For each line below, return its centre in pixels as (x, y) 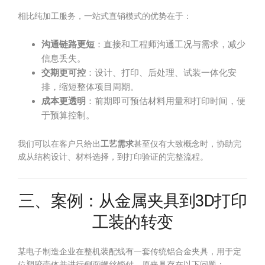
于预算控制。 (68, 115)
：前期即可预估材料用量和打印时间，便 (166, 101)
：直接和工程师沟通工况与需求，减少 (170, 44)
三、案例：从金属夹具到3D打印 (132, 201)
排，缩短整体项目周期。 (90, 87)
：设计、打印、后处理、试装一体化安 (161, 73)
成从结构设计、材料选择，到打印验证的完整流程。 (113, 157)
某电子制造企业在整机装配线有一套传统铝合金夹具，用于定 (130, 251)
